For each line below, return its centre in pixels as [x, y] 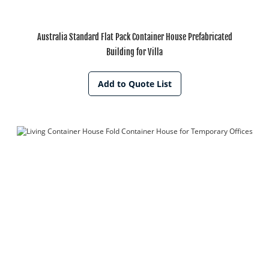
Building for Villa [134, 52]
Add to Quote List [134, 84]
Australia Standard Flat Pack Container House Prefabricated [134, 37]
